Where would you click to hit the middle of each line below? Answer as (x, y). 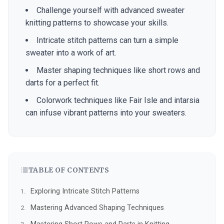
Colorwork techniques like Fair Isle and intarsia (118, 100)
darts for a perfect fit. (62, 83)
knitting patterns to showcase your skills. (97, 23)
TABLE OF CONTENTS (69, 170)
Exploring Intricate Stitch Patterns (85, 191)
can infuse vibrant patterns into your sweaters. (106, 113)
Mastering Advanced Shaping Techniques (97, 208)
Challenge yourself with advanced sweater (110, 10)
